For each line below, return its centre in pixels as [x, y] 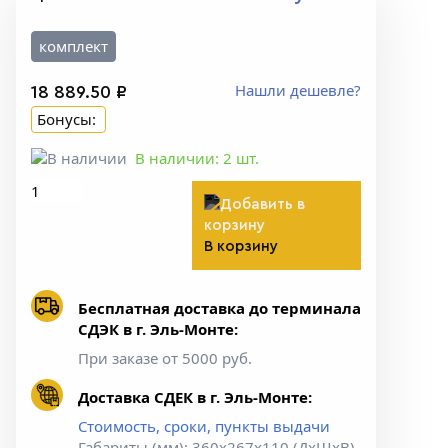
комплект [73, 46]
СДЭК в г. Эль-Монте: [158, 329]
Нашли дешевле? [298, 90]
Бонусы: [68, 119]
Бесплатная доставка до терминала [219, 308]
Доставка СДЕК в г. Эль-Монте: [195, 397]
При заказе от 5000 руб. [165, 358]
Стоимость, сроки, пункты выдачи [204, 426]
